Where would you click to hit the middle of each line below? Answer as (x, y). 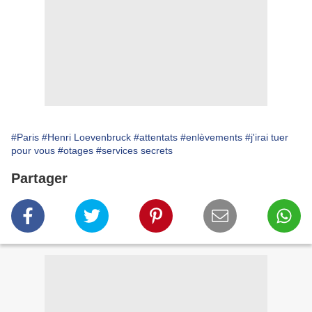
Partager (39, 179)
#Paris (25, 138)
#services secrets (134, 151)
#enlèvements (211, 138)
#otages (76, 151)
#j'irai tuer (267, 138)
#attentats (156, 138)
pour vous (33, 151)
